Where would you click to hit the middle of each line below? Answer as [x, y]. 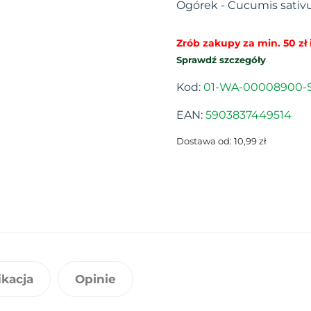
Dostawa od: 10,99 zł [221, 141]
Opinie [95, 279]
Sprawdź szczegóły [221, 59]
